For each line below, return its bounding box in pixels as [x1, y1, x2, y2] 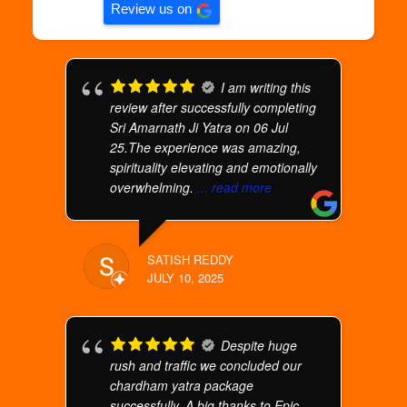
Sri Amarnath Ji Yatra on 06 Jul [110, 118, 289, 136]
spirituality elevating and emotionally [110, 158, 318, 176]
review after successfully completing [110, 98, 317, 116]
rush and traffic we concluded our [110, 356, 303, 374]
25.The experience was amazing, [110, 138, 302, 156]
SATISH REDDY [147, 251, 234, 268]
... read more [197, 178, 273, 196]
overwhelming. [110, 178, 198, 196]
